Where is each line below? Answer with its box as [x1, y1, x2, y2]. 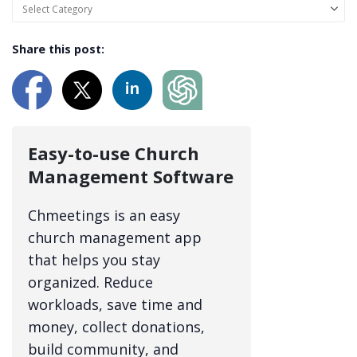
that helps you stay [28, 249, 160, 269]
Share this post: [12, 41, 104, 57]
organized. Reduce [28, 272, 153, 292]
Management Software [28, 163, 233, 188]
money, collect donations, [28, 316, 205, 336]
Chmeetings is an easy [28, 205, 180, 225]
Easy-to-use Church [28, 140, 199, 165]
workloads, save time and [28, 294, 202, 314]
